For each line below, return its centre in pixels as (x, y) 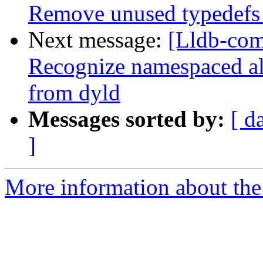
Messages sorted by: (127, 119)
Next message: (98, 40)
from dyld (74, 93)
